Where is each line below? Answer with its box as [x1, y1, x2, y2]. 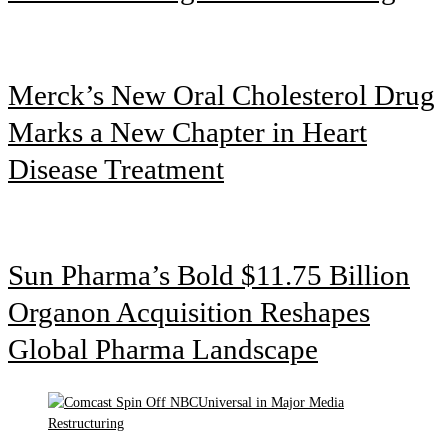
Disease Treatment [8, 152, 224, 185]
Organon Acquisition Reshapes [8, 295, 370, 328]
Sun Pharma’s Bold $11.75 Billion [8, 258, 410, 291]
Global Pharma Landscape [8, 332, 318, 365]
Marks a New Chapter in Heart [8, 115, 367, 148]
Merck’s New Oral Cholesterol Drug [8, 78, 435, 111]
